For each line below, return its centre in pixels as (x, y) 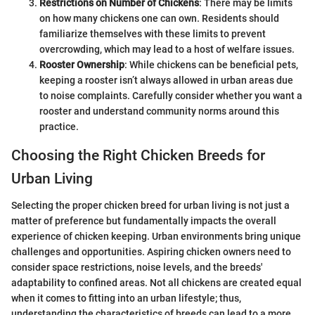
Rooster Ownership (82, 64)
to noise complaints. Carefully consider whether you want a (171, 95)
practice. (59, 126)
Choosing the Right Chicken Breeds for (138, 155)
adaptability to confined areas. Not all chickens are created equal (156, 283)
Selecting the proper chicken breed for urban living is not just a (150, 206)
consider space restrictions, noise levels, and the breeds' (137, 268)
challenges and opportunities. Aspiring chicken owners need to (151, 252)
